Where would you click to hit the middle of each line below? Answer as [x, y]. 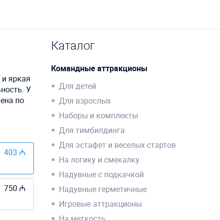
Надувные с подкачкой [101, 175]
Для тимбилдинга [92, 130]
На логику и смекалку [99, 160]
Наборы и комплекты [98, 116]
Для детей [77, 86]
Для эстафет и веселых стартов [117, 145]
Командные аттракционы [99, 69]
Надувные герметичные [103, 189]
